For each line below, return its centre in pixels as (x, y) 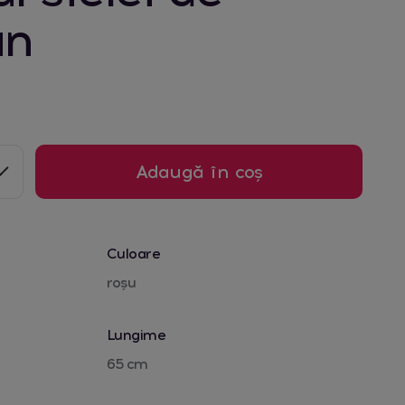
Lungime (136, 334)
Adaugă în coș (199, 172)
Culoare (133, 253)
